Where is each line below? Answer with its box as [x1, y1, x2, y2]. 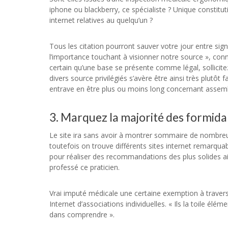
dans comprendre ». [49, 210, 115, 219]
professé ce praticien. [49, 162, 120, 172]
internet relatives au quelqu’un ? [49, 15, 153, 25]
